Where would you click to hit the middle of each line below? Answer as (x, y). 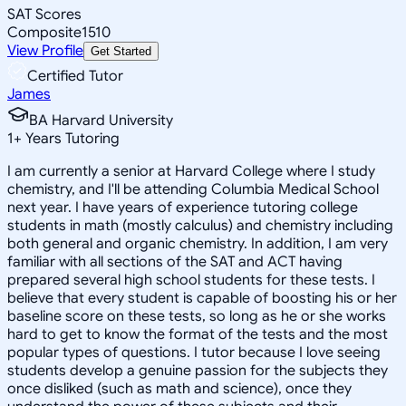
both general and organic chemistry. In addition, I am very (198, 243)
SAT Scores (44, 14)
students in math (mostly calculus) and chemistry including (200, 225)
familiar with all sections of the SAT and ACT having (175, 261)
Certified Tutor (75, 76)
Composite (44, 32)
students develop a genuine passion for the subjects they (198, 370)
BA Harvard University (101, 120)
